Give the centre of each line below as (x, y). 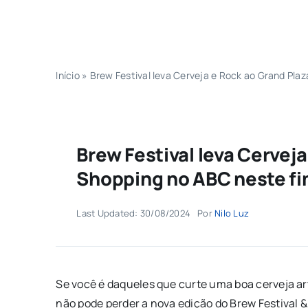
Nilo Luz (232, 213)
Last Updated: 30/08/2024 (134, 213)
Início (68, 75)
